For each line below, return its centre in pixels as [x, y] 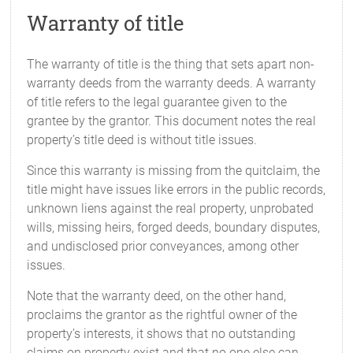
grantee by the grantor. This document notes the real [172, 121]
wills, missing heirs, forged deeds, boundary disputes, [174, 227]
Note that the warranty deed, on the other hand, [157, 296]
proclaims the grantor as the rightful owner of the [162, 315]
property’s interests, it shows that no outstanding [162, 334]
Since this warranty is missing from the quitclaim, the [174, 171]
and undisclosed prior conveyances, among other [163, 246]
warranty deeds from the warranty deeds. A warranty [172, 83]
